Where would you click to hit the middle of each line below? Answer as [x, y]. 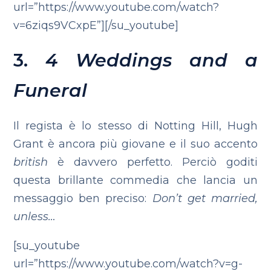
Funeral [51, 90]
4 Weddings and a [152, 60]
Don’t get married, [205, 198]
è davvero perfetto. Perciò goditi [153, 162]
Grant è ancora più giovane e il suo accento [135, 144]
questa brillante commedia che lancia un [135, 180]
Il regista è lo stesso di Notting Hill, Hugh [135, 126]
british [31, 162]
